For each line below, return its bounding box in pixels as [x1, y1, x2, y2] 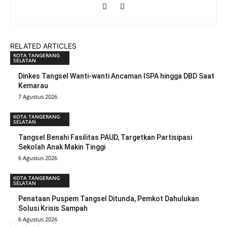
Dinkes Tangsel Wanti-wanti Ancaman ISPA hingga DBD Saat [18, 72, 214, 81]
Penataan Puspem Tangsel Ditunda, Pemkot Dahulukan [18, 195, 199, 203]
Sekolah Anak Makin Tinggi [18, 143, 105, 152]
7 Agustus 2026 [18, 93, 57, 101]
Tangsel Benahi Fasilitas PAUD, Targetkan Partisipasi [18, 133, 192, 142]
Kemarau [18, 82, 48, 90]
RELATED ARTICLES [10, 42, 77, 51]
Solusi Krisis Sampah [18, 204, 88, 213]
